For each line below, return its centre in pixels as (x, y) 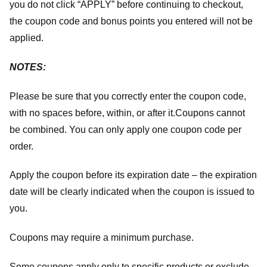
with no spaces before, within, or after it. (92, 113)
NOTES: (28, 67)
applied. (27, 38)
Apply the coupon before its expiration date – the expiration (133, 175)
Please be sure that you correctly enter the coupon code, (128, 96)
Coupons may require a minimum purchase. (102, 238)
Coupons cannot (210, 113)
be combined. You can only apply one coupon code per (125, 129)
